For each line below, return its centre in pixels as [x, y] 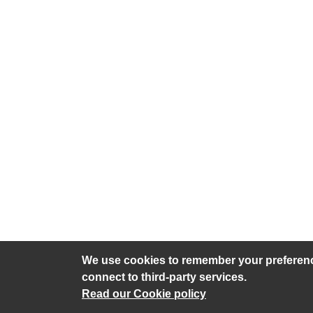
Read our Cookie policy [144, 294]
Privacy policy [119, 286]
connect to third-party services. [164, 277]
